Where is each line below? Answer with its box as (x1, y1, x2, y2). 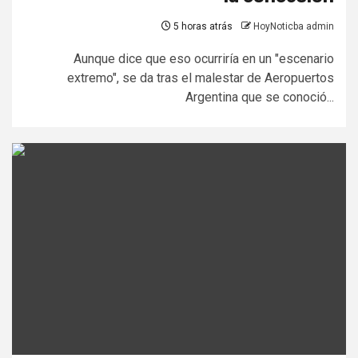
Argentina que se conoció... (185, 89, 334, 105)
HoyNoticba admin (253, 21, 334, 33)
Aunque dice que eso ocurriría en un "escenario (74, 51, 334, 67)
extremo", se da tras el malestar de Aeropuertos (67, 70, 334, 86)
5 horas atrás (171, 21, 233, 33)
